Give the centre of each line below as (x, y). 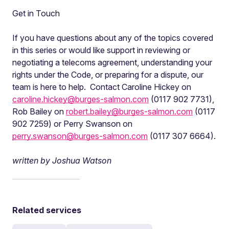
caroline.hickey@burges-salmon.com (81, 99)
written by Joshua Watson (62, 161)
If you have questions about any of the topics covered (113, 38)
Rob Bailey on (39, 111)
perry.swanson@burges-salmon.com (80, 136)
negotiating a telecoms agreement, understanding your (112, 62)
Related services (47, 210)
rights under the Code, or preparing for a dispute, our (108, 75)
